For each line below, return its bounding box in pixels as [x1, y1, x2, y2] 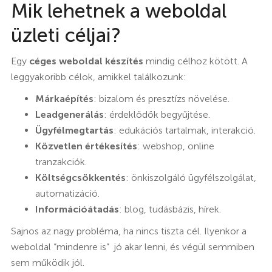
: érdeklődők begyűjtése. [103, 108, 210, 120]
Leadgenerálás [35, 108, 104, 120]
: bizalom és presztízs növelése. [93, 92, 229, 104]
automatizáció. [35, 187, 100, 199]
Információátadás [35, 203, 119, 215]
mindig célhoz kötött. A [143, 55, 248, 67]
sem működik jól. [10, 256, 84, 268]
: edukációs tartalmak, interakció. [113, 124, 256, 136]
